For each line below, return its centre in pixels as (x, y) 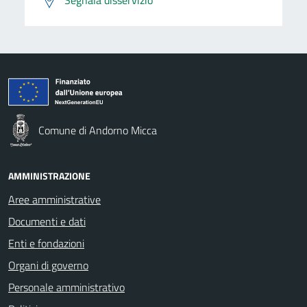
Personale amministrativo (66, 287)
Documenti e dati (47, 221)
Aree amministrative (54, 199)
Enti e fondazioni (46, 243)
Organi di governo (48, 265)
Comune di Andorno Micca (98, 130)
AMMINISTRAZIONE (49, 175)
